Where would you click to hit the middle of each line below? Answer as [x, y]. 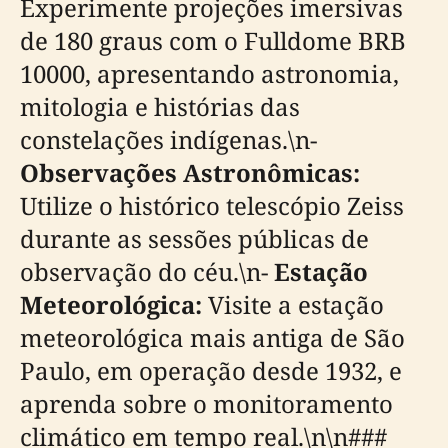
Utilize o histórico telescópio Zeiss [212, 205]
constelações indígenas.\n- [168, 139]
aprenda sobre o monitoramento [206, 403]
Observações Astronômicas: [190, 172]
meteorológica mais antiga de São [212, 337]
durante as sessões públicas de [194, 238]
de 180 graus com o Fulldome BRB [213, 40]
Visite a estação [293, 304]
